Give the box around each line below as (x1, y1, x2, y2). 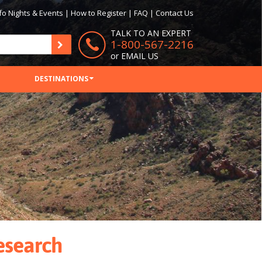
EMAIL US (121, 50, 158, 61)
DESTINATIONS (35, 74, 88, 84)
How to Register (71, 8, 126, 18)
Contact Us (156, 8, 194, 18)
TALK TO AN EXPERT (111, 27, 191, 39)
